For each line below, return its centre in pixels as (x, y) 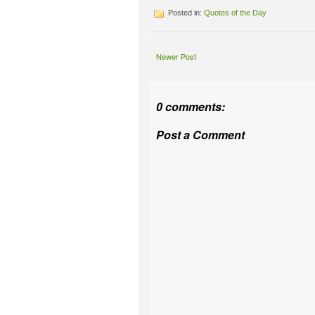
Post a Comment (200, 135)
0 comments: (191, 107)
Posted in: (185, 12)
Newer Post (176, 56)
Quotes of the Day (235, 12)
